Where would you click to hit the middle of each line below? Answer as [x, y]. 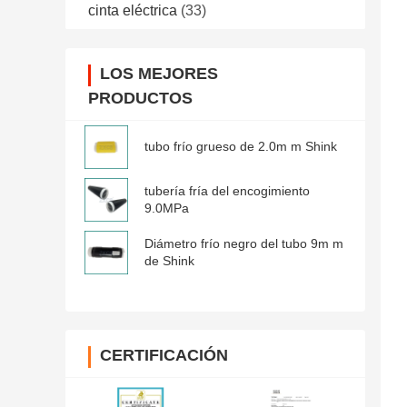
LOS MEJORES [159, 74]
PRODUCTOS [140, 99]
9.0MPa [167, 208]
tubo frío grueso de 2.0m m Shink [241, 147]
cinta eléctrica [133, 11]
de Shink [169, 261]
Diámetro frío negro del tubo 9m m [244, 244]
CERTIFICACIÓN [164, 356]
